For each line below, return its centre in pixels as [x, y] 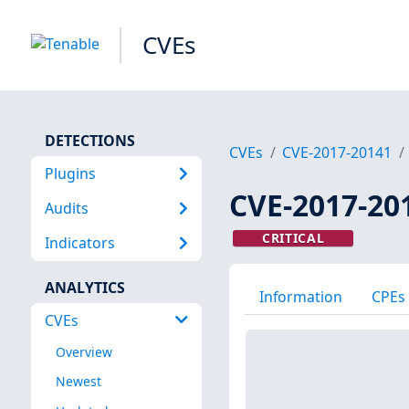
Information [300, 296]
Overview [84, 352]
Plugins [70, 173]
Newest [78, 382]
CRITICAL [293, 238]
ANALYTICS [84, 287]
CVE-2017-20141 [337, 153]
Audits [66, 208]
